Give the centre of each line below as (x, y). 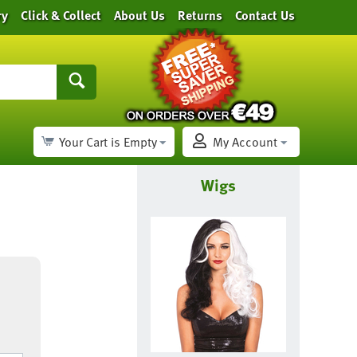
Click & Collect (61, 15)
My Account (245, 142)
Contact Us (265, 15)
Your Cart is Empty (108, 142)
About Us (139, 15)
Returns (200, 15)
